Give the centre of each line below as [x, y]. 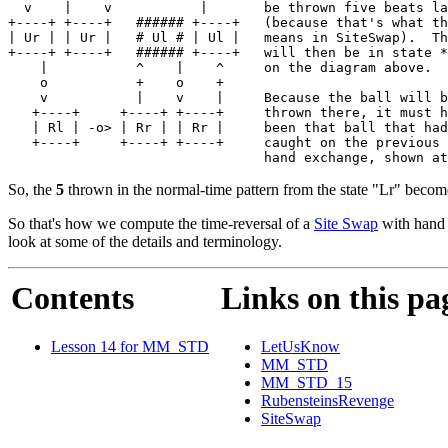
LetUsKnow [300, 347]
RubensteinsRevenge [327, 401]
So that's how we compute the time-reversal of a [161, 223]
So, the [32, 189]
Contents [72, 297]
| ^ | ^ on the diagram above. [220, 67]
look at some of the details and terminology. [145, 241]
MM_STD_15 [306, 383]
